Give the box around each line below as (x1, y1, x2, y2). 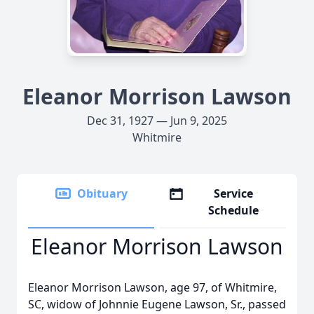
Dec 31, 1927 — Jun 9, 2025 (87, 113, 227, 128)
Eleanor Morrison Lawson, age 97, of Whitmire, (28, 280, 277, 295)
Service (214, 186, 254, 201)
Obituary (77, 186, 128, 201)
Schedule (208, 203, 259, 218)
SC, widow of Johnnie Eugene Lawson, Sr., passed (28, 296, 286, 312)
